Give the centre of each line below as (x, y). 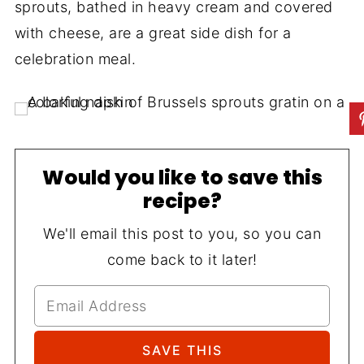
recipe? (182, 201)
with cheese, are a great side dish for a (153, 33)
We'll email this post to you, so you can (182, 234)
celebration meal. (75, 59)
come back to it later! (182, 260)
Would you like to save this (182, 178)
